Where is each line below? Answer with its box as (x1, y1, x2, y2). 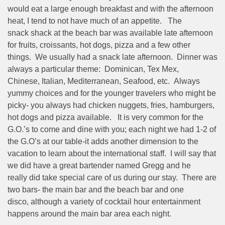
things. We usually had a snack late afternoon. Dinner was (8, 52, 217, 61)
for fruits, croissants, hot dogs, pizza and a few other (8, 40, 190, 49)
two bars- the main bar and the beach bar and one (8, 185, 184, 194)
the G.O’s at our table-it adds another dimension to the (8, 137, 198, 146)
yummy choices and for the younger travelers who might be (8, 88, 216, 97)
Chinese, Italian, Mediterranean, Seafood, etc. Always (8, 76, 200, 85)
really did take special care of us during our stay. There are (8, 173, 216, 182)
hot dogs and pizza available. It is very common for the (8, 113, 203, 122)
